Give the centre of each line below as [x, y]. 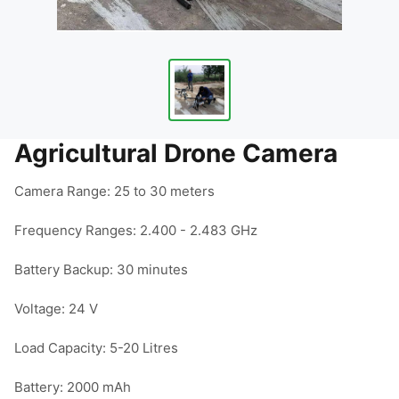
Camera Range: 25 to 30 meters [114, 191]
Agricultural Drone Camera [176, 153]
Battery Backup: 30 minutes [101, 269]
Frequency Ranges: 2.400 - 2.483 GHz [136, 230]
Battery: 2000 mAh [73, 387]
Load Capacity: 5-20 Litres [96, 348]
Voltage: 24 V [56, 309]
